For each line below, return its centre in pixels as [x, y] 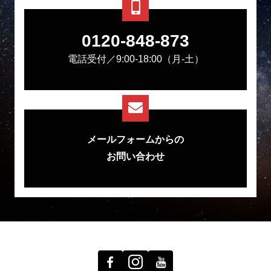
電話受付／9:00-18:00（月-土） [135, 59]
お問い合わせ [135, 156]
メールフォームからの [135, 139]
